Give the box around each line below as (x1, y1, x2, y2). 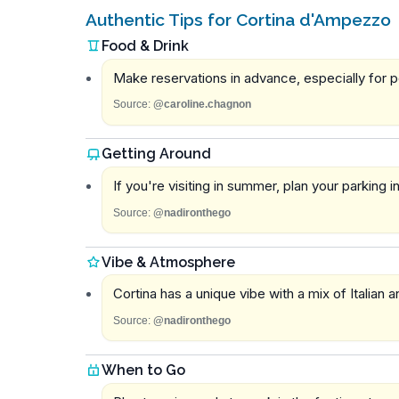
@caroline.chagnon (152, 98, 251, 111)
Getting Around (102, 145, 211, 163)
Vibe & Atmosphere (102, 253, 235, 271)
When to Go (102, 361, 185, 379)
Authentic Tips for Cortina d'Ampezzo (85, 9, 391, 29)
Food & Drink (102, 37, 189, 55)
